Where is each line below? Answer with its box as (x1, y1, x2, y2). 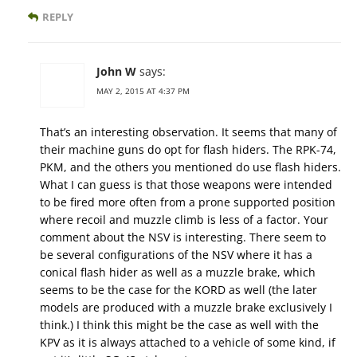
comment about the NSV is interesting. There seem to (40, 229, 326, 245)
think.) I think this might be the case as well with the (40, 316, 319, 332)
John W (96, 63, 136, 79)
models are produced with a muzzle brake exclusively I (40, 299, 332, 315)
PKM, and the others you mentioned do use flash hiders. (40, 159, 341, 175)
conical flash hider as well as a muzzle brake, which (40, 264, 316, 280)
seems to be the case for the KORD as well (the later (40, 281, 317, 297)
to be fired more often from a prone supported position (40, 194, 335, 210)
